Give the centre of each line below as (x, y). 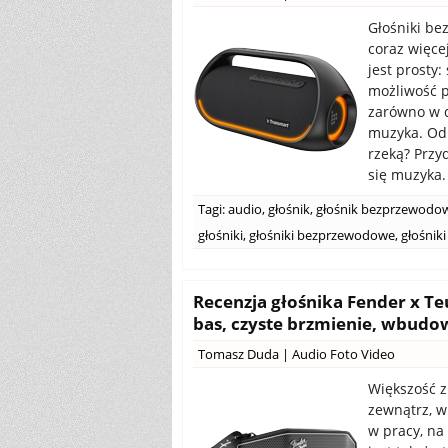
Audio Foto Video (343, 354)
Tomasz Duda (238, 354)
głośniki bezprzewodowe (322, 235)
